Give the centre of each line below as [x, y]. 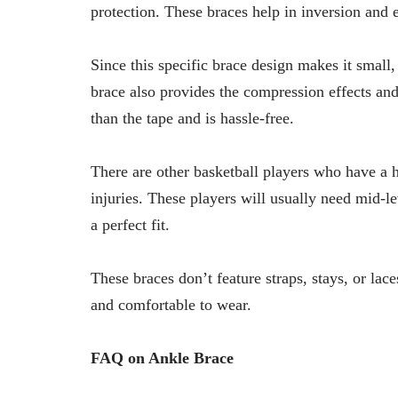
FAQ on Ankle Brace [162, 358]
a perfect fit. [130, 224]
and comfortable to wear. [171, 304]
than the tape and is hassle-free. [192, 118]
